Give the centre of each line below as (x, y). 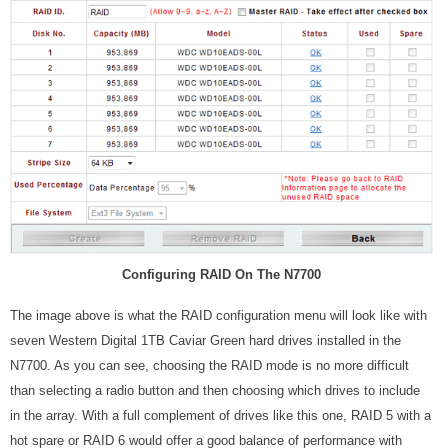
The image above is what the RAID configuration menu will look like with (218, 315)
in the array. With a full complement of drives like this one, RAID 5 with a (220, 415)
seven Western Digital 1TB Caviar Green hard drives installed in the (205, 340)
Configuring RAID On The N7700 (221, 274)
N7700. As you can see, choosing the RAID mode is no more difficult (209, 365)
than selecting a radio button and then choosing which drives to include (215, 390)
